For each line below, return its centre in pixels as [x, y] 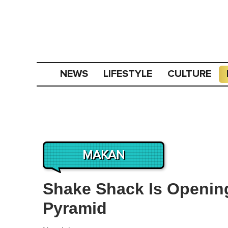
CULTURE [190, 74]
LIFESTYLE [128, 74]
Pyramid [75, 208]
